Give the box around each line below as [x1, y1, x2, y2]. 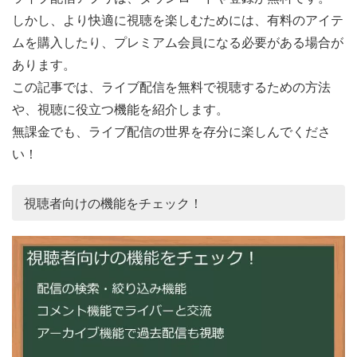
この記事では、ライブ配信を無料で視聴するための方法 [12, 80, 331, 94]
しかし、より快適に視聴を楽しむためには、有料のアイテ [12, 13, 343, 27]
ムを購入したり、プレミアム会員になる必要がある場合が [12, 35, 343, 49]
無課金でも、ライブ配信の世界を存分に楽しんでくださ [12, 124, 331, 139]
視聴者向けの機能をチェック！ [24, 196, 202, 210]
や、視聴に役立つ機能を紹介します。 [12, 102, 229, 116]
